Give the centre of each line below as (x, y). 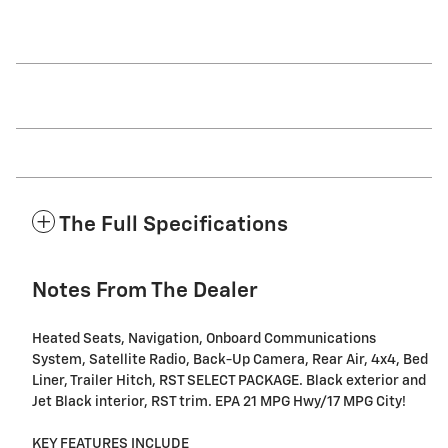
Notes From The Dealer (145, 292)
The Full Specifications (173, 226)
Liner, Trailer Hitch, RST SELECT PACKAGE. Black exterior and (229, 381)
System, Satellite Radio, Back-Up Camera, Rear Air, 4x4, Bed (230, 360)
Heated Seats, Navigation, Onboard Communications (204, 339)
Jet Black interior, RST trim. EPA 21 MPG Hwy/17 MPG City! (219, 402)
